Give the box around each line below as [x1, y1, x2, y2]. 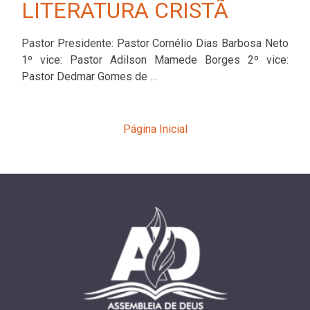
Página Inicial [122, 122, 188, 136]
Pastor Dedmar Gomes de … [21, 69, 157, 83]
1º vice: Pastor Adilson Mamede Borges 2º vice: [21, 53, 289, 66]
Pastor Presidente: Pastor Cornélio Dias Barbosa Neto [21, 36, 289, 50]
